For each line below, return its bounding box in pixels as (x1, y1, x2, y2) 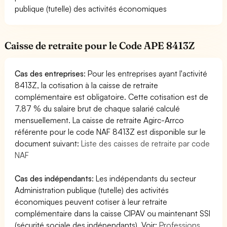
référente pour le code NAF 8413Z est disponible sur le (15, 126, 206, 137)
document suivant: (15, 138, 82, 148)
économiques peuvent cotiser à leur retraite (15, 196, 168, 207)
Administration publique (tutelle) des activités (15, 184, 169, 195)
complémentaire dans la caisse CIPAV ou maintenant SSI (15, 208, 211, 218)
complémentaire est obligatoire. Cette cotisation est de (15, 91, 209, 102)
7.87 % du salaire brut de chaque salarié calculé (15, 103, 180, 113)
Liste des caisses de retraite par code (81, 138, 210, 148)
